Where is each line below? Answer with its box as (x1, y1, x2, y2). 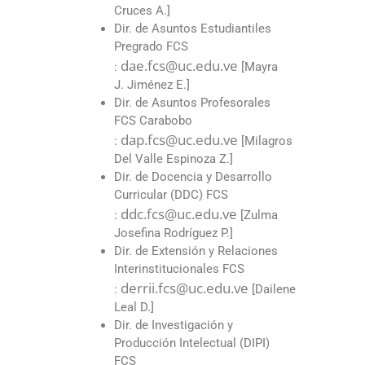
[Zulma (237, 208, 278, 223)
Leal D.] (114, 300, 154, 315)
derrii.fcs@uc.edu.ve (121, 279, 248, 298)
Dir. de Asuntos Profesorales (114, 95, 270, 111)
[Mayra (238, 59, 278, 75)
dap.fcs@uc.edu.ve (121, 130, 238, 150)
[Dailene (248, 282, 296, 297)
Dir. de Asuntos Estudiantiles (114, 21, 271, 37)
